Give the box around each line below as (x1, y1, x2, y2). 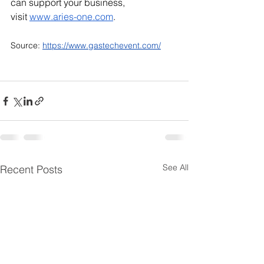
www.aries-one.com (29, 11, 113, 22)
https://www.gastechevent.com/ (42, 40, 161, 51)
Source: (11, 40, 42, 51)
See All (163, 162, 189, 173)
